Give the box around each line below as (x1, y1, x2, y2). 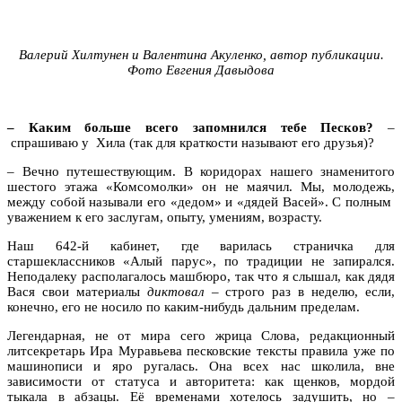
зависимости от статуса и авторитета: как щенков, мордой (7, 373, 395, 389)
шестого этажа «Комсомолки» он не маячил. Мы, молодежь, (7, 179, 395, 194)
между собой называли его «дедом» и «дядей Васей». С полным (7, 194, 395, 209)
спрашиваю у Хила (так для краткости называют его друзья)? (7, 135, 374, 150)
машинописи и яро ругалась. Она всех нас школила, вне (7, 358, 395, 373)
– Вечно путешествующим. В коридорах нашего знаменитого (7, 163, 395, 179)
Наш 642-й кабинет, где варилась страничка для (7, 238, 395, 253)
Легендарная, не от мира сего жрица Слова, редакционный (7, 328, 395, 343)
